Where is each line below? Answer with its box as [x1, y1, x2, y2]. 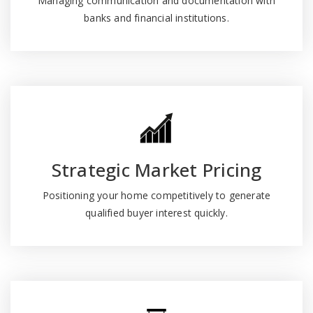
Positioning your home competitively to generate [42, 189, 271, 202]
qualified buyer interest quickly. [85, 206, 228, 219]
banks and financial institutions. [84, 11, 229, 24]
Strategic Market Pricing [51, 157, 262, 182]
